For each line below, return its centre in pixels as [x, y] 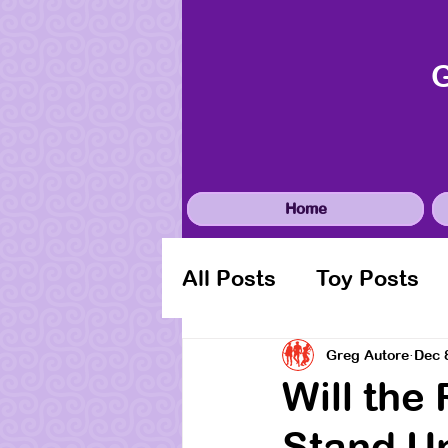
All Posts [229, 278]
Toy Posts [367, 278]
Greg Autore [367, 354]
